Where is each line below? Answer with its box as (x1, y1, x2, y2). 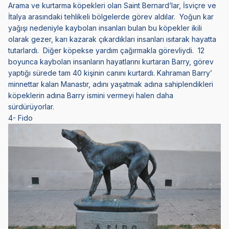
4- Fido (8, 113, 33, 122)
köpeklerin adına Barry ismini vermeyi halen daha (8, 90, 173, 100)
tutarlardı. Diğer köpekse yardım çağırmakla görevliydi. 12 (8, 45, 204, 55)
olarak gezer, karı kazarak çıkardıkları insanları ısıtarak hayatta (8, 34, 216, 43)
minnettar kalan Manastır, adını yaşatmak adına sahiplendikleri (8, 79, 213, 88)
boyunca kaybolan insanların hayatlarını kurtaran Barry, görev (8, 57, 214, 66)
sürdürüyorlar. (8, 102, 54, 111)
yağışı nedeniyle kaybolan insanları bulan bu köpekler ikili (8, 23, 202, 32)
